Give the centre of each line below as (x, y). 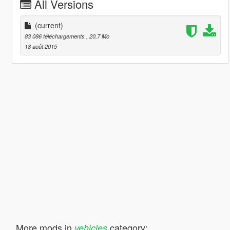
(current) (49, 25)
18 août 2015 (41, 46)
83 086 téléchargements (55, 36)
